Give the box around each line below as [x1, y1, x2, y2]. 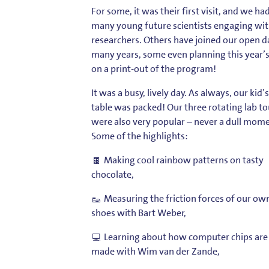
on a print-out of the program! [91, 62, 216, 75]
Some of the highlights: [91, 129, 188, 142]
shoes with [91, 206, 138, 219]
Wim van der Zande [138, 244, 217, 258]
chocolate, [91, 168, 134, 181]
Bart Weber [138, 206, 184, 219]
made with [91, 244, 138, 258]
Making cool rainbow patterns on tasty [102, 153, 264, 166]
